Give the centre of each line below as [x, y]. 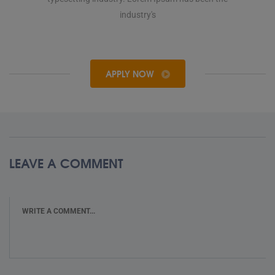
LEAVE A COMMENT [66, 163]
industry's [137, 15]
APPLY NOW [131, 74]
